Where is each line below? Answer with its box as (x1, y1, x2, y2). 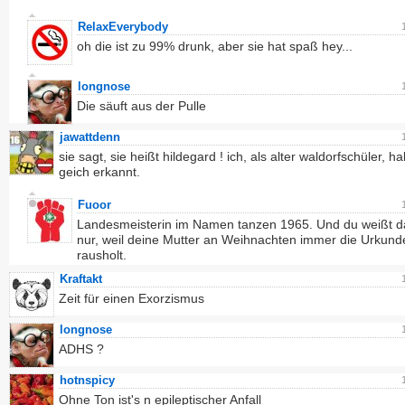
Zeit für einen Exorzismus (59, 291, 204, 306)
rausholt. (77, 248, 127, 262)
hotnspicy (60, 373, 115, 387)
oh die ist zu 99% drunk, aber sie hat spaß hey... (77, 39, 353, 53)
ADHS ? (59, 342, 104, 356)
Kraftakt (60, 272, 102, 286)
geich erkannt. (59, 165, 140, 179)
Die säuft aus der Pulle (77, 99, 206, 113)
